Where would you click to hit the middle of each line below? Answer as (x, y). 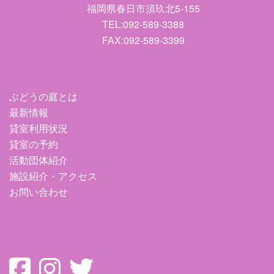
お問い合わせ (39, 192)
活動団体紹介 (39, 160)
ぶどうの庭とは (43, 97)
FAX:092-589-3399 (143, 40)
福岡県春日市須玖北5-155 (143, 9)
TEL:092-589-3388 (143, 24)
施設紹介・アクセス (53, 176)
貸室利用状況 (39, 128)
